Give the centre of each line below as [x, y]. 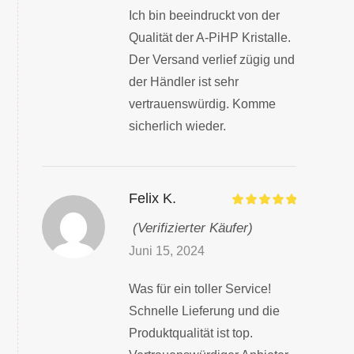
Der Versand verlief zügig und [211, 60]
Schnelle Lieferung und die [204, 311]
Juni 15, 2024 [166, 251]
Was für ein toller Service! [200, 289]
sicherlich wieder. [177, 126]
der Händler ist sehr [183, 82]
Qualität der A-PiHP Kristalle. [209, 38]
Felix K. [152, 199]
